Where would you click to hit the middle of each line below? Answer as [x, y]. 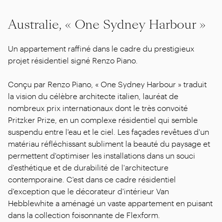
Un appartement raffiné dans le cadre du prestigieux [101, 48]
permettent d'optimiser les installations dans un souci [102, 155]
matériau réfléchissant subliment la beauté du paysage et [109, 143]
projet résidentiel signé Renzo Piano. [73, 60]
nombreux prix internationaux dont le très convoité [98, 108]
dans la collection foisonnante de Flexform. [84, 215]
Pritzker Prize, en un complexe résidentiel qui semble [103, 119]
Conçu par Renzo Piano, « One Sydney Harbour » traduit [107, 84]
